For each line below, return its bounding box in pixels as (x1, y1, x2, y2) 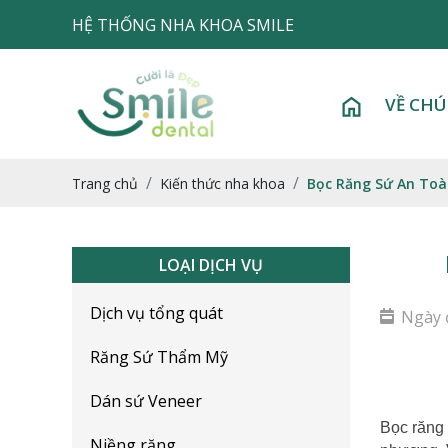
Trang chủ (72, 174, 138, 193)
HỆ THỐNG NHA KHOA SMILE (72, 13, 294, 36)
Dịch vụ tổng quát (90, 302, 223, 324)
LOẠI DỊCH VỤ (158, 254, 263, 276)
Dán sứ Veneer (90, 390, 202, 412)
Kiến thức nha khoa (160, 174, 285, 193)
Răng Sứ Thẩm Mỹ (90, 346, 228, 368)
